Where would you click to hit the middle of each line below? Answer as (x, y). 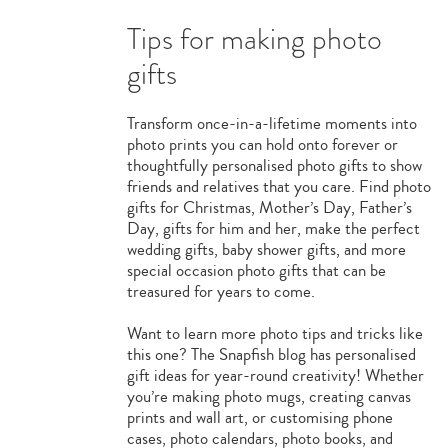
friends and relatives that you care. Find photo (278, 186)
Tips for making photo (254, 39)
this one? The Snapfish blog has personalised (271, 354)
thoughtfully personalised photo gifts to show (274, 165)
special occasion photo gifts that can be (256, 270)
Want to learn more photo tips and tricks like (274, 333)
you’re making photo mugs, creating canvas (268, 396)
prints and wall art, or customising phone (259, 417)
